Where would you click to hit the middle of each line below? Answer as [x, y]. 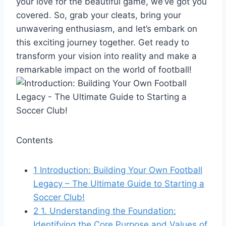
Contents [35, 140]
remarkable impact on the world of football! [104, 69]
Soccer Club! [59, 197]
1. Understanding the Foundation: [107, 211]
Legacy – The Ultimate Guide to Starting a [119, 183]
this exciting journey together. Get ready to [103, 42]
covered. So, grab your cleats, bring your [99, 15]
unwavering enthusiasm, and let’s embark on [107, 29]
